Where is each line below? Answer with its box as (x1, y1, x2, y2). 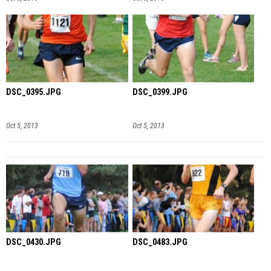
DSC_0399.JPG (132, 87, 188, 97)
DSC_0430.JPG (6, 237, 61, 248)
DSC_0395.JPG (6, 87, 61, 97)
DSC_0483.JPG (132, 237, 188, 248)
